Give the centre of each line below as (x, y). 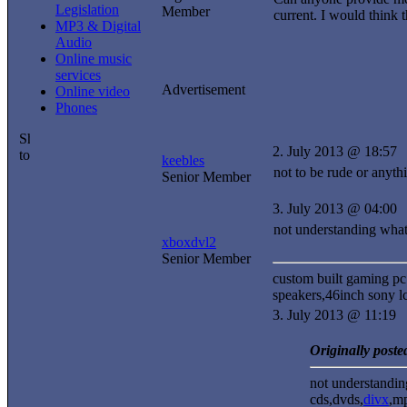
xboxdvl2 (189, 242)
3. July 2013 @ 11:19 (334, 315)
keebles (183, 160)
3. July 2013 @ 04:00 (335, 208)
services (78, 74)
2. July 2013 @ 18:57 (335, 151)
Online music (94, 58)
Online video (93, 91)
